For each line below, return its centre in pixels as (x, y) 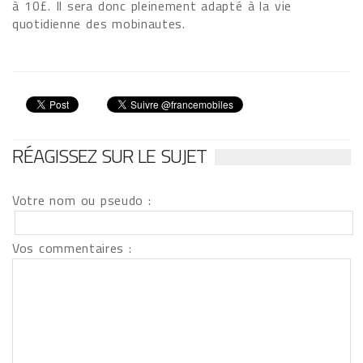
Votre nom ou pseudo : (82, 200)
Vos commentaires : (72, 248)
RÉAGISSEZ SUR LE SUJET (109, 156)
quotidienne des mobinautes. (99, 23)
